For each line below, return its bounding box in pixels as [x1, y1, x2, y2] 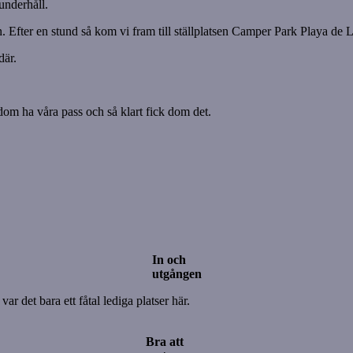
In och [151, 253, 186, 267]
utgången [151, 267, 202, 281]
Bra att [145, 335, 184, 349]
